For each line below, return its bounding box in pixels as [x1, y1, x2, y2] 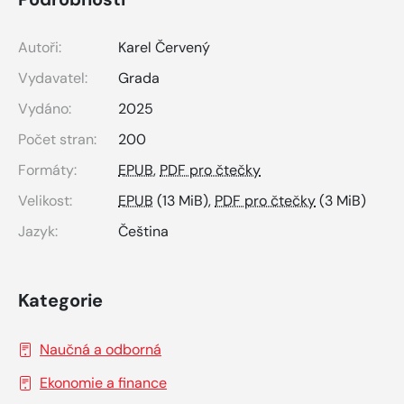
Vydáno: [18, 98, 71, 118]
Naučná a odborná [40, 339, 161, 359]
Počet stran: [18, 129, 96, 149]
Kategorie [18, 288, 103, 312]
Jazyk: [18, 221, 58, 241]
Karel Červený [118, 37, 210, 57]
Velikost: [18, 190, 72, 210]
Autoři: [18, 37, 61, 57]
